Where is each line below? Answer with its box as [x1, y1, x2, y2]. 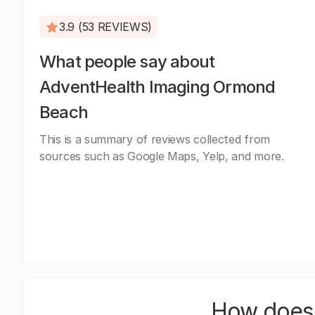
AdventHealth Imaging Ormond [39, 77, 276, 97]
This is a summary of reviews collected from [39, 132, 271, 146]
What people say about [39, 51, 215, 72]
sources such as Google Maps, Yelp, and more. [39, 149, 284, 163]
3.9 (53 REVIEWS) [59, 20, 153, 34]
